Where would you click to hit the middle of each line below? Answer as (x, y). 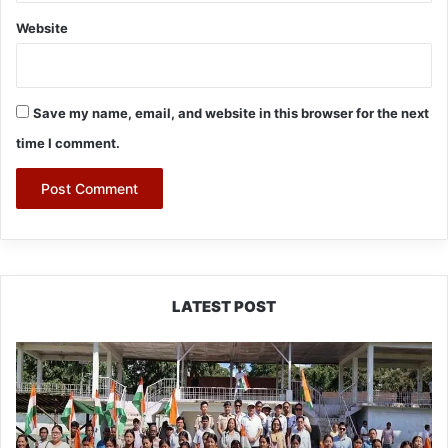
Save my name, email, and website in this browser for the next (231, 112)
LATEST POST (224, 306)
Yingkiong (46, 350)
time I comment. (68, 142)
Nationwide (50, 392)
